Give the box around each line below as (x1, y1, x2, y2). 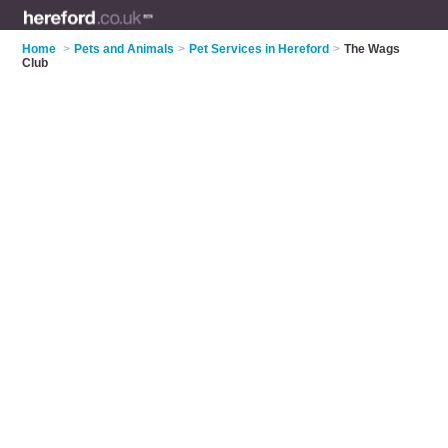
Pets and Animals (74, 42, 175, 56)
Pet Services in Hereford (189, 42, 330, 56)
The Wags (344, 42, 401, 56)
